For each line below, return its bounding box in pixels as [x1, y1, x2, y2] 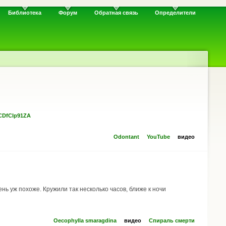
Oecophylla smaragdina [53, 217, 117, 223]
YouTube [147, 133, 170, 140]
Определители [155, 10, 196, 16]
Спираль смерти [149, 217, 195, 223]
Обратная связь [94, 10, 138, 16]
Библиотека [8, 10, 42, 16]
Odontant [114, 133, 139, 140]
